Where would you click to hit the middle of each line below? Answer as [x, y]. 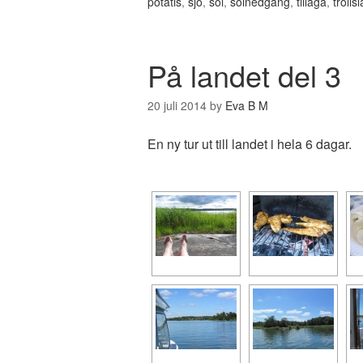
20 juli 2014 [177, 105]
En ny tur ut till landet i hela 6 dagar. [250, 144]
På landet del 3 [244, 75]
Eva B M [247, 105]
